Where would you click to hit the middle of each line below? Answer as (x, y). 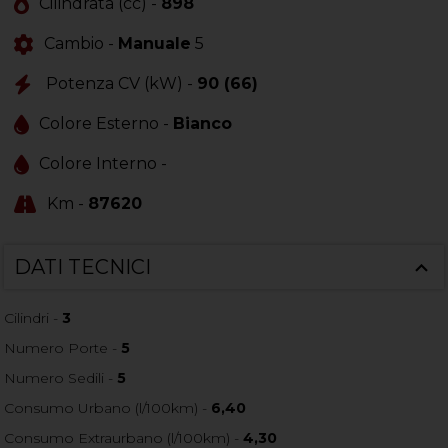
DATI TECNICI (83, 267)
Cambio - (81, 44)
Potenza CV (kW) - (122, 84)
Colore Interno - (103, 164)
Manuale (155, 44)
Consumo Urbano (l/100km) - (108, 408)
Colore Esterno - (106, 124)
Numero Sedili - (61, 378)
